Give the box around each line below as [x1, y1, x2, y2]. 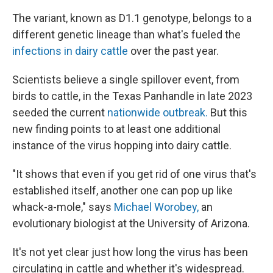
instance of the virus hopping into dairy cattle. [12, 138, 232, 152]
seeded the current [12, 105, 107, 119]
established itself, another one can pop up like [12, 183, 233, 197]
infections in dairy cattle [12, 44, 128, 57]
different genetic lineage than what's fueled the [12, 27, 241, 41]
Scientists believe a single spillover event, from [12, 73, 239, 86]
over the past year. [128, 44, 219, 57]
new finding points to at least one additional [12, 122, 221, 135]
